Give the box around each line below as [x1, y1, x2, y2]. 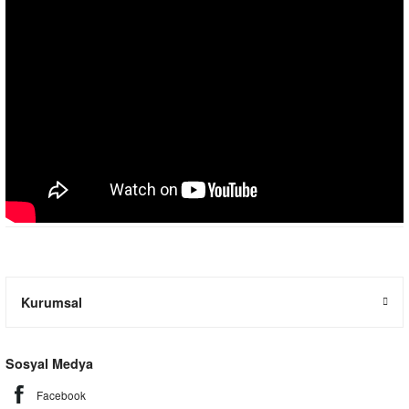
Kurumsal [21, 293, 82, 311]
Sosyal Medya [5, 354, 93, 372]
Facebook [37, 386, 86, 403]
